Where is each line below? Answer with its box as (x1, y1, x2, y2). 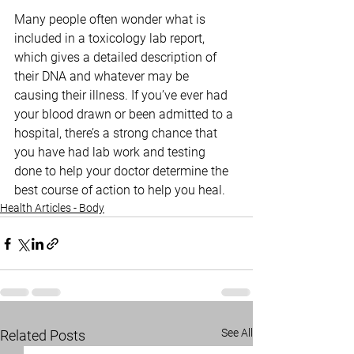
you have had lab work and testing (14, 145, 209, 160)
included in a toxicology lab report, (14, 31, 208, 47)
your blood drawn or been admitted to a (14, 107, 236, 122)
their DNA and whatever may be (14, 69, 192, 85)
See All (221, 326, 253, 340)
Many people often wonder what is (14, 12, 209, 28)
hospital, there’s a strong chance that (14, 126, 220, 141)
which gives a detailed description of (14, 50, 220, 66)
